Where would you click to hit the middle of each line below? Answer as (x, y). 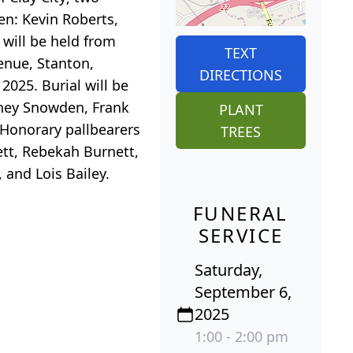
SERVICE (241, 236)
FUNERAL (241, 214)
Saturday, (229, 270)
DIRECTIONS (241, 75)
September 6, (243, 292)
